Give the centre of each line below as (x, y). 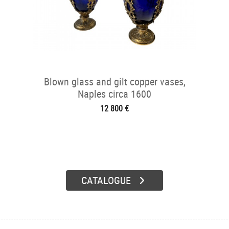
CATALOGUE (106, 180)
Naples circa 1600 (114, 94)
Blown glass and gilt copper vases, (114, 82)
